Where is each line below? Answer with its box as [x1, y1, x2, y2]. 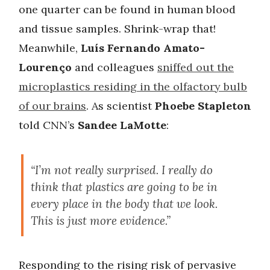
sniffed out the [157, 60, 234, 75]
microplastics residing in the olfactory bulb [19, 80, 247, 94]
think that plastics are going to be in [31, 180, 218, 195]
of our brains [19, 99, 86, 113]
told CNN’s [19, 118, 78, 133]
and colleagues [72, 60, 157, 75]
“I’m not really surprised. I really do [31, 163, 213, 178]
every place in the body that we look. [31, 196, 218, 212]
